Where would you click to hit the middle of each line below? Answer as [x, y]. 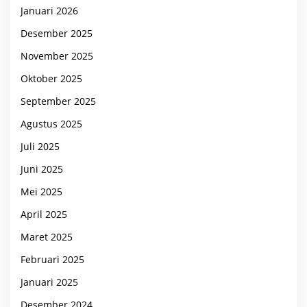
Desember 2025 [57, 33]
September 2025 [58, 101]
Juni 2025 [42, 169]
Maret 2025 [47, 236]
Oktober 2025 [51, 78]
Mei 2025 [41, 191]
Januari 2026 [49, 10]
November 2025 [57, 56]
